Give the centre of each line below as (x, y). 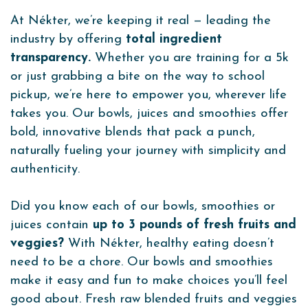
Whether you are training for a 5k (192, 58)
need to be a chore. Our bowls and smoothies (142, 263)
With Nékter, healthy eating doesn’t (169, 244)
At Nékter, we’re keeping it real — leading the (141, 21)
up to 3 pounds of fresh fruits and (195, 225)
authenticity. (45, 170)
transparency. (53, 58)
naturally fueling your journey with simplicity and (148, 151)
